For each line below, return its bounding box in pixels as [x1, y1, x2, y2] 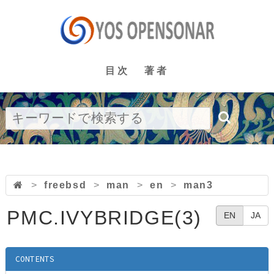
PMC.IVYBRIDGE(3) [7, 207, 202, 229]
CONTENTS [15, 254, 55, 265]
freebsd [43, 180, 87, 190]
